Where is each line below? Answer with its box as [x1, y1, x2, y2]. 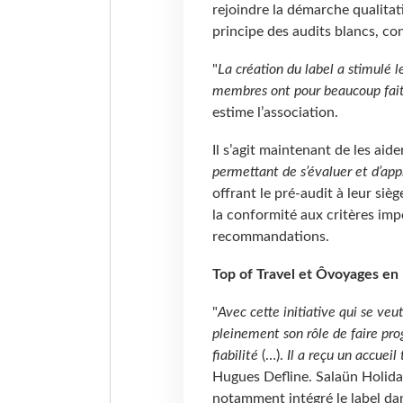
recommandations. [211, 228, 329, 244]
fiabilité [211, 347, 262, 363]
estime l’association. [211, 104, 338, 120]
